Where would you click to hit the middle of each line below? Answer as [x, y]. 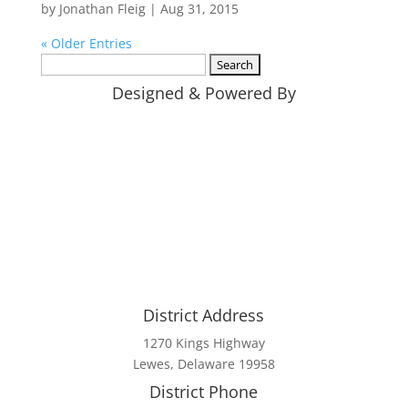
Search [61, 63]
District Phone [204, 391]
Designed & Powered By [204, 92]
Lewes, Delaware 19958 [204, 363]
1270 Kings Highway [204, 342]
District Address [204, 315]
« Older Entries [86, 43]
